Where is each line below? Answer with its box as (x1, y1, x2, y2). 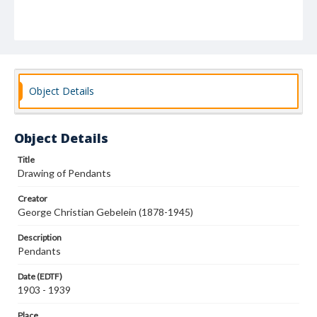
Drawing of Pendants (18, 167, 111, 179)
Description (18, 232, 62, 243)
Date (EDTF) (18, 271, 62, 282)
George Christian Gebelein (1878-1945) (18, 206, 193, 218)
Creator (18, 193, 47, 204)
